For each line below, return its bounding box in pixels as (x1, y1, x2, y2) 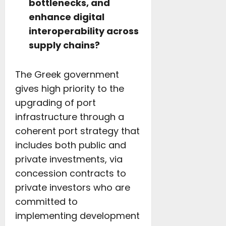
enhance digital (29, 11, 104, 23)
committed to (15, 195, 78, 208)
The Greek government (15, 68, 119, 81)
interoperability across (29, 25, 139, 37)
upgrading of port (15, 96, 96, 109)
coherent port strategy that (15, 125, 140, 137)
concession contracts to (15, 167, 126, 180)
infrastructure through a (15, 110, 124, 123)
